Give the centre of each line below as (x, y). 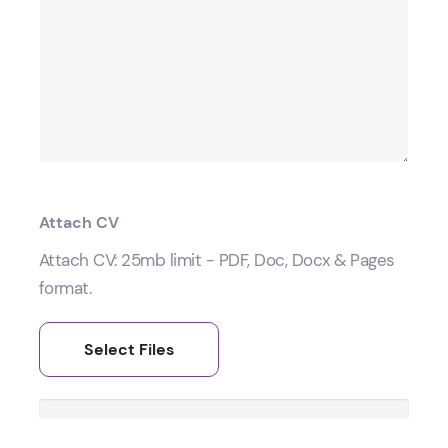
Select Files (128, 350)
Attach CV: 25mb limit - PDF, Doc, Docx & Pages (216, 260)
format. (65, 288)
